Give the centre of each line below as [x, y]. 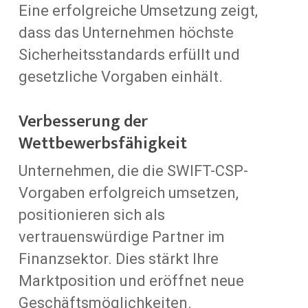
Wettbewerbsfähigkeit [102, 143]
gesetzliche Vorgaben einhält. [120, 76]
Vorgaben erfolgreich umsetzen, [128, 192]
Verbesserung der [83, 121]
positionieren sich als [91, 214]
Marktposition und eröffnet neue [131, 280]
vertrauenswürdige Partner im [121, 236]
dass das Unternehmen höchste [126, 32]
